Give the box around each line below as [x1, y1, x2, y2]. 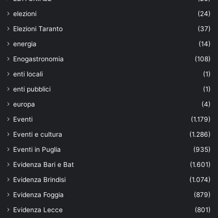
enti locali [13, 70, 43, 78]
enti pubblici [13, 85, 51, 93]
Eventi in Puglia [13, 145, 61, 153]
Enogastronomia [13, 54, 64, 63]
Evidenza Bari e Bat [13, 160, 74, 168]
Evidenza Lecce [13, 205, 63, 214]
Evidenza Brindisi [13, 175, 66, 183]
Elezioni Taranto [13, 24, 63, 33]
